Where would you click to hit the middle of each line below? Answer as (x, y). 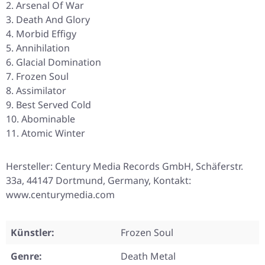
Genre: (26, 256)
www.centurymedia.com (60, 195)
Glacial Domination (59, 62)
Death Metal (148, 256)
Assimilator (41, 91)
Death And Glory (53, 20)
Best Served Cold (54, 105)
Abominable (48, 119)
